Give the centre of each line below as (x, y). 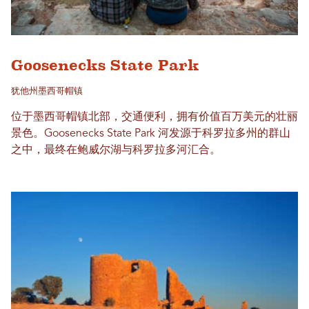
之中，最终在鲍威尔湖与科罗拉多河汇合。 (116, 150)
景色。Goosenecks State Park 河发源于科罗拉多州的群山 (151, 133)
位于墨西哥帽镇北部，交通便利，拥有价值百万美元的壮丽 (154, 117)
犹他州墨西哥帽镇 (47, 91)
